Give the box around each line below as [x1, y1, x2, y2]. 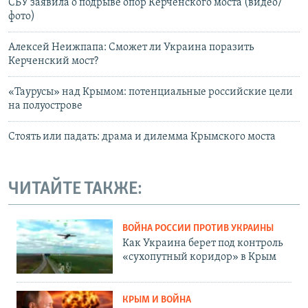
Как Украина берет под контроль [122, 237, 283, 249]
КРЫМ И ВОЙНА [122, 294, 191, 305]
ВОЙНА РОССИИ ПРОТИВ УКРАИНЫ [122, 223, 274, 234]
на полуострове [8, 100, 82, 112]
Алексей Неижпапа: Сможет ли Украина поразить [8, 42, 254, 54]
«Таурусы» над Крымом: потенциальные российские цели [8, 87, 293, 98]
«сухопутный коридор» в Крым [122, 251, 276, 263]
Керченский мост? [8, 56, 98, 67]
